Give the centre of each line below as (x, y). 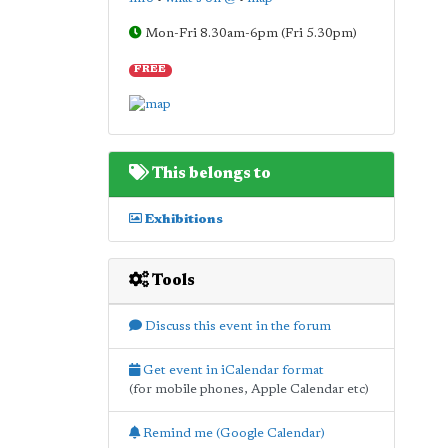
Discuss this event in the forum (236, 326)
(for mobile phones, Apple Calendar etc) (248, 389)
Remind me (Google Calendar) (232, 433)
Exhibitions (182, 219)
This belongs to (209, 173)
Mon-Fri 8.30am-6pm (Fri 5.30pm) (249, 33)
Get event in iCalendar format (231, 370)
